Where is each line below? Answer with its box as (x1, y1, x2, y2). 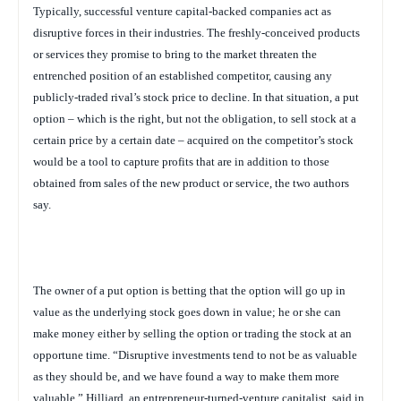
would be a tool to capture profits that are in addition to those (33, 154, 329, 168)
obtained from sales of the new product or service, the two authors (33, 175, 349, 190)
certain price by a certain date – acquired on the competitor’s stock (33, 132, 354, 147)
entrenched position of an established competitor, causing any (33, 68, 332, 82)
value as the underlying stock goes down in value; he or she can (33, 304, 341, 319)
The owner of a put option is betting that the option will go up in (33, 283, 346, 297)
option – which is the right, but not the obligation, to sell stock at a (33, 111, 356, 125)
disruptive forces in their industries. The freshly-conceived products (33, 25, 360, 39)
